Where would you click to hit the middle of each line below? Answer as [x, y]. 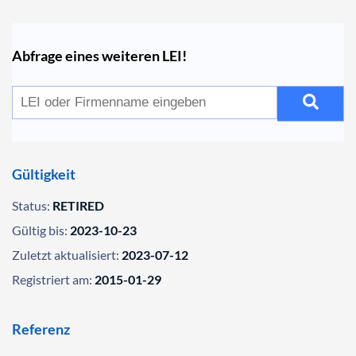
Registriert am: [52, 279]
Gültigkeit [44, 174]
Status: [31, 205]
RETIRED [78, 205]
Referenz [41, 329]
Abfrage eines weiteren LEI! [99, 56]
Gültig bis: [40, 230]
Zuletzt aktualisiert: [66, 255]
